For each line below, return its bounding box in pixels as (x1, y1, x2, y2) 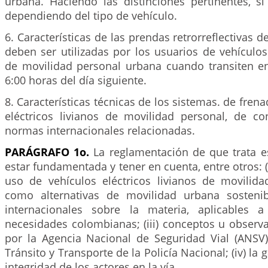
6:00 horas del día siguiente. (5, 73, 147, 87)
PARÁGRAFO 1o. (5, 145, 90, 159)
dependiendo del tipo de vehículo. (5, 8, 177, 23)
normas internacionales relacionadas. (5, 123, 195, 138)
